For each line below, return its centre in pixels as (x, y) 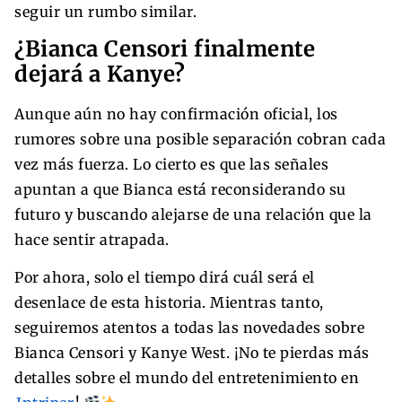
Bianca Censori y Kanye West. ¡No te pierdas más (192, 352)
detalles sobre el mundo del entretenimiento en (187, 377)
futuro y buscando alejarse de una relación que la (193, 214)
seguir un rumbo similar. (105, 11)
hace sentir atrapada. (92, 239)
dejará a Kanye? (100, 74)
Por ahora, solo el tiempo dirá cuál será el (165, 277)
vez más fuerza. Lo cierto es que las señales (171, 164)
